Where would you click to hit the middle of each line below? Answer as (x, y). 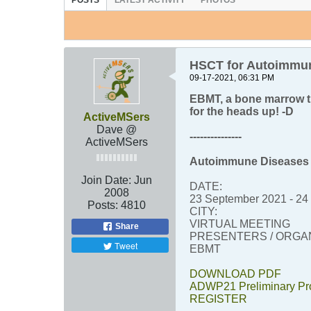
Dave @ (117, 130)
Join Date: (106, 180)
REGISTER (218, 299)
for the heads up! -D (242, 112)
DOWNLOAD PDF (235, 274)
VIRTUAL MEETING (240, 224)
